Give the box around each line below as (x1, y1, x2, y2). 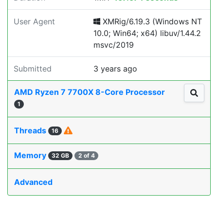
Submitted (14, 64, 52, 73)
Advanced (14, 177, 53, 187)
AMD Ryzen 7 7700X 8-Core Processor (14, 87, 167, 97)
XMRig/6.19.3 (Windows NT (100, 17, 202, 26)
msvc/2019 (93, 40, 134, 50)
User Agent (14, 17, 55, 26)
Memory (14, 150, 48, 160)
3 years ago (93, 64, 137, 73)
